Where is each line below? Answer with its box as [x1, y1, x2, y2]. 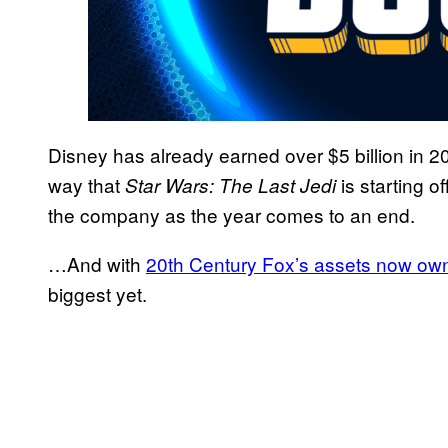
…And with [48, 250, 146, 278]
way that [48, 171, 125, 199]
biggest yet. [48, 280, 147, 308]
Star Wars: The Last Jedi [125, 172, 341, 199]
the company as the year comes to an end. [48, 201, 415, 229]
